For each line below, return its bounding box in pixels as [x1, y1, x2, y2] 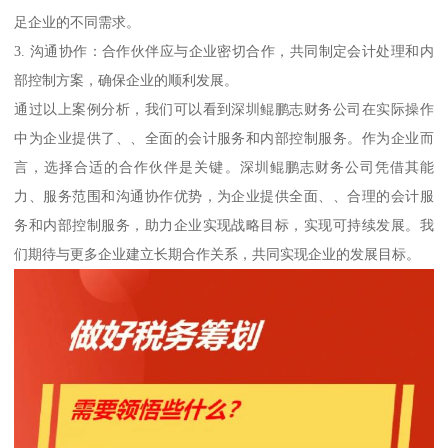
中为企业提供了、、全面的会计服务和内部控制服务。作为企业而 [14, 129, 434, 146]
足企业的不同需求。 [14, 13, 141, 30]
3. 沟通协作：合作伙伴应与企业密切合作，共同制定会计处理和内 [14, 42, 434, 59]
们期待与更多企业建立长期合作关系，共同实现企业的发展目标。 [14, 245, 421, 262]
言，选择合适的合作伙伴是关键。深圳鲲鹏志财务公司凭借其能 [14, 158, 434, 175]
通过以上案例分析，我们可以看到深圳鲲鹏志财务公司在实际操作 [14, 100, 434, 117]
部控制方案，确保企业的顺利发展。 [14, 71, 239, 88]
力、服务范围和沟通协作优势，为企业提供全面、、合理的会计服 [14, 187, 434, 204]
